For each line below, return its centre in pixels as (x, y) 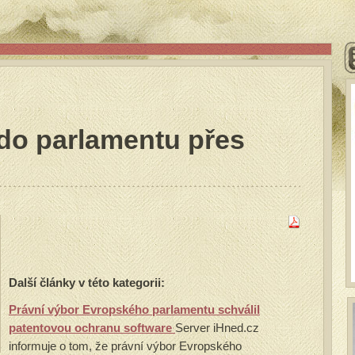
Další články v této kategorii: (87, 282)
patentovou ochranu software (92, 328)
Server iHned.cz (217, 328)
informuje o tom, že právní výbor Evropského (125, 346)
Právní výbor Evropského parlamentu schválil (134, 309)
